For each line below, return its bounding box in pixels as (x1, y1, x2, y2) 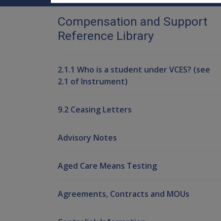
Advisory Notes (58, 132, 117, 143)
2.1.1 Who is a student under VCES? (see (58, 64, 210, 75)
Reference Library (58, 28, 154, 43)
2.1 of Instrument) (58, 75, 128, 87)
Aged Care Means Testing (58, 160, 157, 171)
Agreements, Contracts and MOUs (58, 188, 189, 199)
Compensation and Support (58, 14, 207, 29)
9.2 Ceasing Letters (58, 104, 132, 115)
